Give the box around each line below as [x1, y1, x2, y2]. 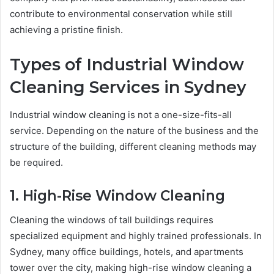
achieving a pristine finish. [10, 24, 123, 36]
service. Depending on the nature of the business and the [10, 124, 259, 136]
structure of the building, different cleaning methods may [10, 140, 256, 152]
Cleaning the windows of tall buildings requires [10, 214, 213, 226]
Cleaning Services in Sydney [10, 77, 246, 98]
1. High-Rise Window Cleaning [10, 187, 225, 204]
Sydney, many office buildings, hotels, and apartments [10, 246, 243, 258]
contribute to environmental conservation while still [10, 8, 232, 20]
